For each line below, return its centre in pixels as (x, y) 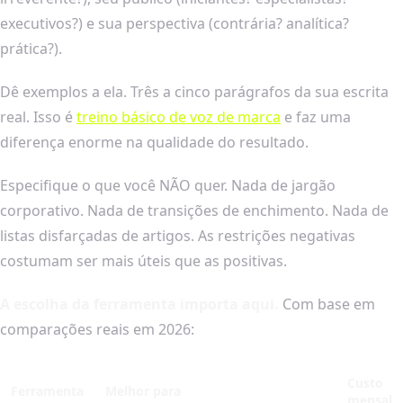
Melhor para (143, 390)
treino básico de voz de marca (179, 116)
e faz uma (316, 116)
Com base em (327, 304)
